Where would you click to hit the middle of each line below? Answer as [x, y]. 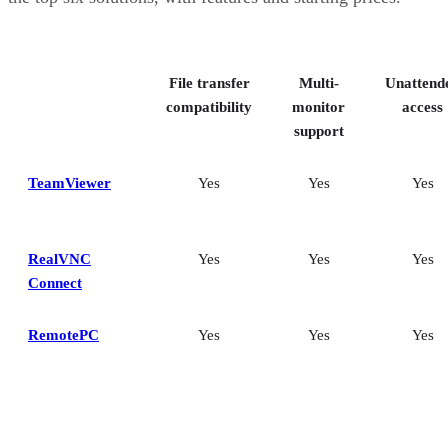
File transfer [209, 83]
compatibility [209, 107]
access [422, 107]
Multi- [318, 83]
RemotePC [63, 335]
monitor [318, 107]
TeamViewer [69, 183]
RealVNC [59, 259]
